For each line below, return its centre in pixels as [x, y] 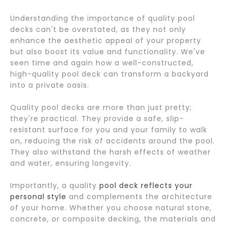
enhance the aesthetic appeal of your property [106, 41]
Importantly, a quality [53, 185]
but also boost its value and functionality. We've [108, 52]
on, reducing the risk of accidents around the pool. [112, 141]
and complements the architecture [139, 197]
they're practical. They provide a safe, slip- [97, 119]
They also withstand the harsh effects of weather [110, 152]
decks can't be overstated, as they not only [98, 29]
